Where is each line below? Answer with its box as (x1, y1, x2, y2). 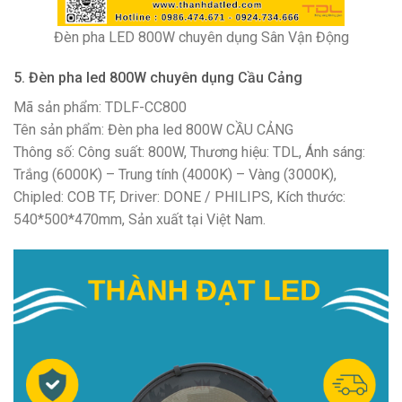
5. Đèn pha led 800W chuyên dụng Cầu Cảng (13, 68, 302, 86)
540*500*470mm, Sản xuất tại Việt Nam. (13, 210, 266, 228)
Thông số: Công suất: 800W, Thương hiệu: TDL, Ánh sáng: (13, 143, 365, 161)
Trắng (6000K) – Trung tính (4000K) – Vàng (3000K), (13, 165, 336, 183)
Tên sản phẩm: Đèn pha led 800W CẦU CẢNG (13, 120, 293, 138)
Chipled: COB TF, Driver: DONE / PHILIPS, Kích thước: (13, 188, 345, 205)
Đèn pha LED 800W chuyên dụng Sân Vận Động (53, 28, 349, 46)
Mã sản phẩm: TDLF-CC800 (13, 98, 187, 116)
